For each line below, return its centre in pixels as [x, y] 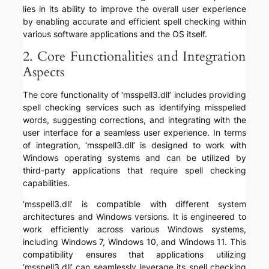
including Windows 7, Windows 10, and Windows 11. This [134, 242]
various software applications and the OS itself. [115, 34]
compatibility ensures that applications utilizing [134, 255]
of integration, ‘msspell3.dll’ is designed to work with [134, 145]
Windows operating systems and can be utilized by [134, 158]
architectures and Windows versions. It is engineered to [134, 217]
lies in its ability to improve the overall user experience [134, 9]
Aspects [44, 72]
